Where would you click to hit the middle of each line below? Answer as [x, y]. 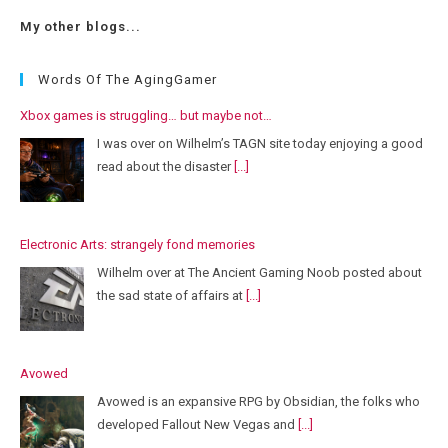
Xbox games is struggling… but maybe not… [146, 116]
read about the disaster [165, 166]
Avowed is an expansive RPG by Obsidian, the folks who [258, 401]
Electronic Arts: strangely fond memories [137, 245]
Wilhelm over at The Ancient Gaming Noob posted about [259, 272]
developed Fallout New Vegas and [197, 424]
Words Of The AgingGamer [127, 80]
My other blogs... [80, 27]
